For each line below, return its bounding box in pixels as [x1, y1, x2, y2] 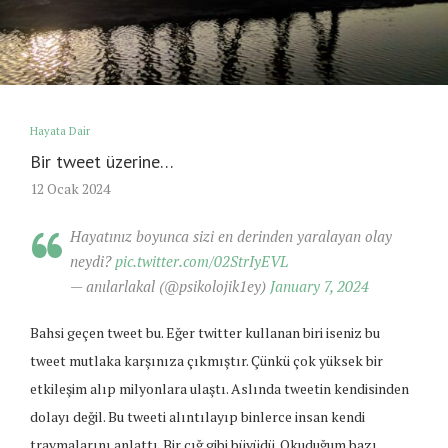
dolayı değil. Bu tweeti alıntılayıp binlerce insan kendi [30, 407, 365, 427]
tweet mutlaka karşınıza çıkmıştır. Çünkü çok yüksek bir [30, 351, 383, 371]
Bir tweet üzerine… [30, 150, 174, 174]
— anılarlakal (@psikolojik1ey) [70, 276, 270, 297]
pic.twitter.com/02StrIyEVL [115, 251, 288, 272]
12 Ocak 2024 [30, 179, 110, 199]
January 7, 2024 [270, 276, 369, 297]
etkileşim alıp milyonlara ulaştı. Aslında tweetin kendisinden [30, 379, 409, 399]
